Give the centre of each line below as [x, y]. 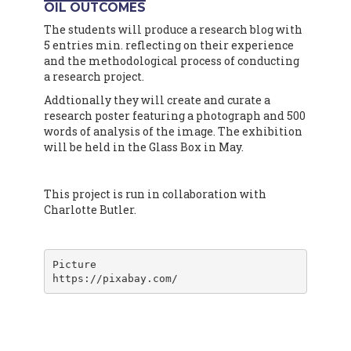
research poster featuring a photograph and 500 [175, 116]
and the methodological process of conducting [172, 61]
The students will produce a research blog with [173, 29]
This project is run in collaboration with [155, 194]
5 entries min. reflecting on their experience [169, 45]
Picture [74, 264]
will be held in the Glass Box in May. [144, 147]
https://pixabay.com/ [115, 278]
